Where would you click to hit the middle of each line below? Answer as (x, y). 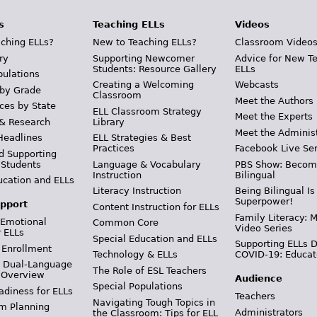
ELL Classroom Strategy (147, 111)
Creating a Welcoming (143, 85)
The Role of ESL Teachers (149, 270)
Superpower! (264, 201)
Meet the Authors (275, 100)
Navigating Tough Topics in (154, 302)
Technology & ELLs (135, 254)
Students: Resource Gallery (154, 69)
